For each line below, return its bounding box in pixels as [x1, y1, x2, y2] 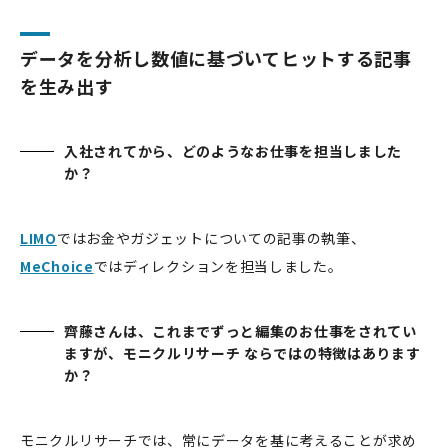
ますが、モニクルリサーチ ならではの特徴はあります [64, 342, 421, 363]
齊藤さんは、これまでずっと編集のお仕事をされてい [64, 320, 417, 341]
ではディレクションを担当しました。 [93, 255, 343, 276]
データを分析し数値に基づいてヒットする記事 [20, 44, 412, 71]
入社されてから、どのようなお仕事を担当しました [64, 140, 403, 161]
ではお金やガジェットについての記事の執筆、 [56, 227, 366, 248]
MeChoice [20, 255, 94, 276]
